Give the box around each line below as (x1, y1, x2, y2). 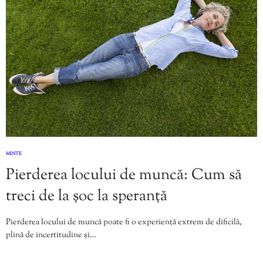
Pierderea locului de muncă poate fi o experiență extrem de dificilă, (6, 216, 242, 228)
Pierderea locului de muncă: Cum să (6, 164, 242, 186)
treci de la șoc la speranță (6, 185, 167, 207)
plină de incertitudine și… (6, 229, 96, 241)
